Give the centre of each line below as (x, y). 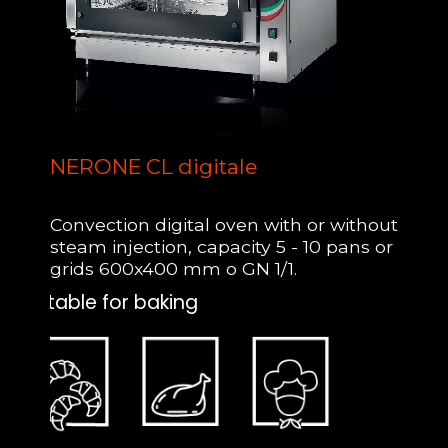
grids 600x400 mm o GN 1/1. (173, 268)
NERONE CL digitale (153, 166)
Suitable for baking (109, 303)
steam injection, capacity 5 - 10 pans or (221, 246)
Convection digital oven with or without (224, 224)
